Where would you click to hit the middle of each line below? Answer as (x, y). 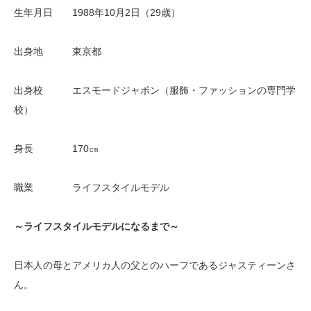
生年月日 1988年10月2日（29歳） (97, 13)
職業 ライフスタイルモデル (92, 188)
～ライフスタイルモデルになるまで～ (96, 227)
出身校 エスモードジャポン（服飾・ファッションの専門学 (155, 91)
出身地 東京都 (58, 52)
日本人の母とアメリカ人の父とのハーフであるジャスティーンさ (155, 266)
